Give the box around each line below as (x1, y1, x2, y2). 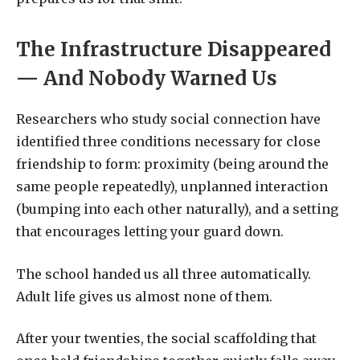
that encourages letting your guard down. (16, 223, 284, 240)
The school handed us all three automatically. (16, 265, 311, 282)
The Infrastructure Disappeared (16, 37, 331, 63)
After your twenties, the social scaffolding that (16, 330, 317, 347)
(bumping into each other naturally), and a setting (16, 201, 338, 218)
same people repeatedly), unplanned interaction (16, 178, 328, 195)
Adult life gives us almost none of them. (16, 288, 272, 305)
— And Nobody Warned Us (16, 66, 277, 92)
